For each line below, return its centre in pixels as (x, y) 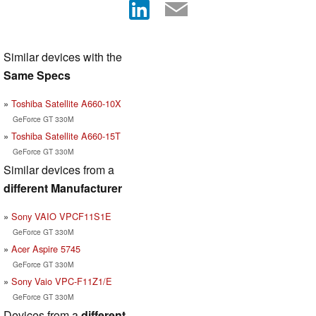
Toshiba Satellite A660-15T (66, 135)
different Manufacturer (63, 188)
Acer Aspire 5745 (46, 248)
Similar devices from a (59, 169)
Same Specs (37, 75)
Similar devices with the (63, 56)
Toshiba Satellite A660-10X (66, 103)
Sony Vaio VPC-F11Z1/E (62, 281)
